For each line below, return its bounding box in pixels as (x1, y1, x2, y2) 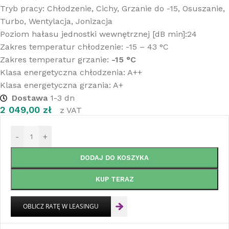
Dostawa (11, 93, 48, 103)
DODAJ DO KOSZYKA (80, 154, 149, 162)
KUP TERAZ (95, 175, 134, 184)
